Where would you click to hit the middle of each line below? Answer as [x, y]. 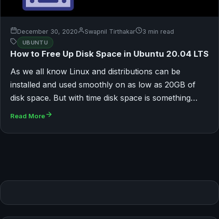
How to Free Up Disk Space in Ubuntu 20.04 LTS [109, 54]
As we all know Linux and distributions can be [95, 72]
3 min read [158, 31]
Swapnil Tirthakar [110, 31]
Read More [28, 116]
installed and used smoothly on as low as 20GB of [103, 85]
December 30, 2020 [47, 31]
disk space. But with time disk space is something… [104, 98]
